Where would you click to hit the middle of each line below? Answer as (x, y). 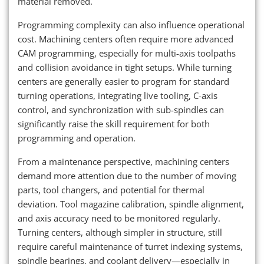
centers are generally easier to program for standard (123, 82)
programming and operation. (77, 138)
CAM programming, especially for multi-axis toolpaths (127, 53)
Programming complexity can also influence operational (131, 25)
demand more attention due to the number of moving (127, 176)
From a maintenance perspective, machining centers (123, 162)
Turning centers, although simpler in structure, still (120, 232)
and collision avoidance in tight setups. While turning (125, 67)
